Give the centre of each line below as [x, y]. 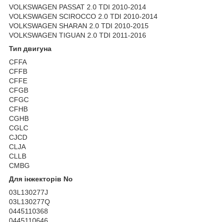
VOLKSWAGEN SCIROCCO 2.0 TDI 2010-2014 [83, 17]
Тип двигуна [30, 49]
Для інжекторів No [41, 179]
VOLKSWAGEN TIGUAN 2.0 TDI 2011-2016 [78, 35]
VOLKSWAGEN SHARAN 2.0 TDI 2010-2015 [79, 26]
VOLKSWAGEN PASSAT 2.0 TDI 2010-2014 [78, 7]
